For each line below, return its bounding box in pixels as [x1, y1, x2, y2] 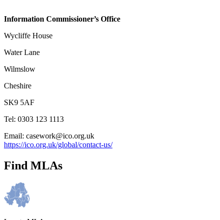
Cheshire [4, 81, 31, 90]
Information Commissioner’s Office [4, 14, 120, 23]
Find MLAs [4, 159, 62, 172]
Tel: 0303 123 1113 [4, 114, 64, 123]
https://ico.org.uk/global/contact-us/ [4, 140, 112, 149]
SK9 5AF [4, 98, 34, 107]
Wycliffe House [4, 31, 53, 40]
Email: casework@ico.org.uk [4, 131, 94, 140]
